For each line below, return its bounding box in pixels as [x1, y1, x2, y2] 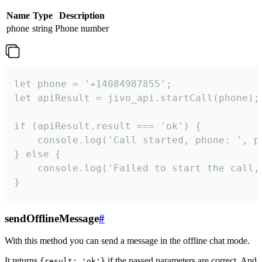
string [32, 23, 53, 33]
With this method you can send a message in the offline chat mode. [5, 236, 250, 246]
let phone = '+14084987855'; [14, 78, 172, 89]
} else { [14, 148, 61, 160]
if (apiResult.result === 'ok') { [14, 120, 201, 132]
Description [59, 10, 105, 20]
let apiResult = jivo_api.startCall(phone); [14, 92, 260, 104]
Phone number [55, 23, 109, 33]
